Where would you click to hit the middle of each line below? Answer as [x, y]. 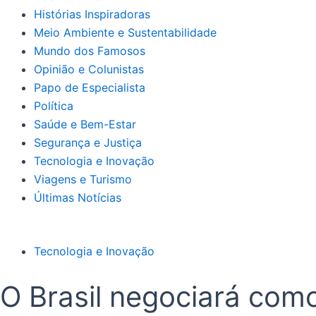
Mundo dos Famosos [90, 50]
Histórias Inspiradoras [92, 14]
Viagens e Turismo [83, 179]
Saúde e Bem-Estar [85, 124]
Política [54, 105]
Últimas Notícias [78, 197]
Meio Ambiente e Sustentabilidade [125, 32]
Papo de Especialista [90, 87]
